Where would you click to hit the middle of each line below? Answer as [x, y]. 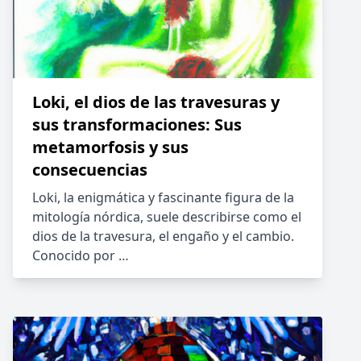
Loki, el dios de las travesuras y [156, 102]
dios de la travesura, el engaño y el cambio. [163, 236]
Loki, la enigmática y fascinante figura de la [163, 197]
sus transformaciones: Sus [137, 124]
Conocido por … [81, 255]
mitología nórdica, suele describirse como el [167, 217]
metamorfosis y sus [110, 147]
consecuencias [90, 170]
